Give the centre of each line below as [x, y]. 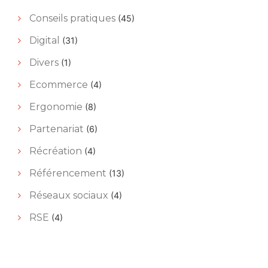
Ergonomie [56, 106]
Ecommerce [58, 84]
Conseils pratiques [72, 18]
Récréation [55, 151]
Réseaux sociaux [68, 195]
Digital [44, 40]
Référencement [68, 173]
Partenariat [56, 129]
